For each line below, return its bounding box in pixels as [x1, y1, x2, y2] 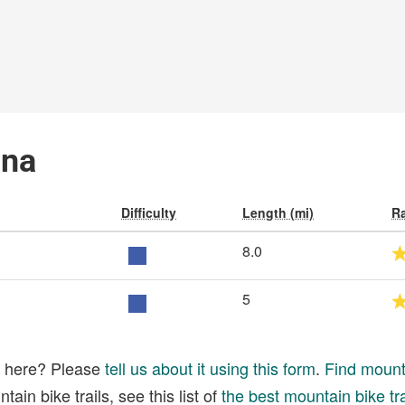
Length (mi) [242, 203, 314, 221]
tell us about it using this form [105, 356, 316, 380]
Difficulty [121, 203, 176, 221]
